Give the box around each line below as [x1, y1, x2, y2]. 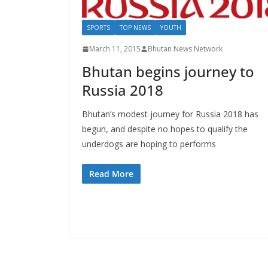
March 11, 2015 [89, 44, 141, 54]
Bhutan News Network [148, 44, 223, 54]
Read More [89, 168, 133, 180]
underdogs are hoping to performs [82, 138, 216, 150]
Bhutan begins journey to [82, 62, 254, 82]
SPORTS [87, 23, 110, 32]
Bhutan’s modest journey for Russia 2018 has [82, 108, 258, 120]
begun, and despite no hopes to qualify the [82, 123, 248, 135]
